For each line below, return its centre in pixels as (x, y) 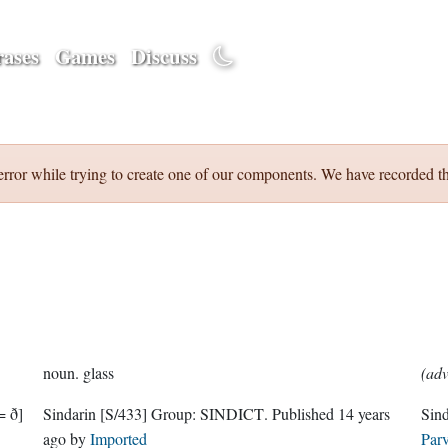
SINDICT (232, 413)
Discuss (164, 55)
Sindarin (72, 413)
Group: (176, 413)
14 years (364, 413)
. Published (305, 413)
